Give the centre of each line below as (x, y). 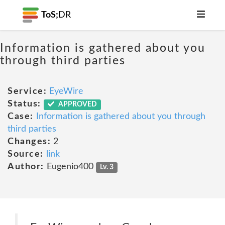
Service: (27, 91)
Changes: (29, 142)
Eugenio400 (70, 167)
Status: (24, 104)
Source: (26, 154)
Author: (26, 167)
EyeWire (66, 91)
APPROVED (77, 104)
